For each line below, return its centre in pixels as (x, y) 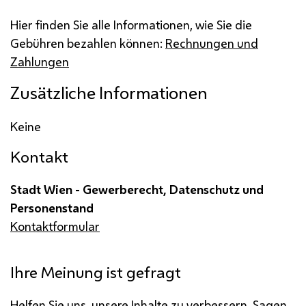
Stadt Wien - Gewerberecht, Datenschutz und (137, 189)
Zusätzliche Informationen (109, 93)
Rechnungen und (212, 43)
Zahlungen (40, 61)
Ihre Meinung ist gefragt (96, 272)
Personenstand (52, 207)
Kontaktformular (55, 226)
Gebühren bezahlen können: (88, 43)
